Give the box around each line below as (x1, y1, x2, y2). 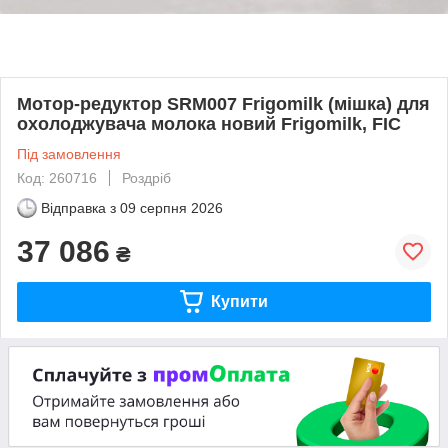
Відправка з (41, 199, 116, 216)
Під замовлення (17, 145, 121, 162)
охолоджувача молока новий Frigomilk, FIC (17, 113, 401, 134)
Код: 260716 (17, 169, 97, 186)
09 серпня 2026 (120, 199, 223, 216)
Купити (210, 292, 268, 310)
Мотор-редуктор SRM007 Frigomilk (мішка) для (17, 93, 430, 114)
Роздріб (122, 169, 171, 186)
